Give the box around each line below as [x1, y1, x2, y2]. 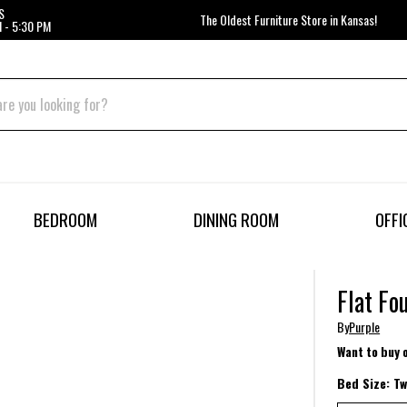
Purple [349, 317, 381, 337]
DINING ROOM [193, 206, 279, 233]
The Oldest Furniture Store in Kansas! [200, 10, 377, 29]
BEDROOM [34, 206, 98, 233]
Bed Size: [337, 372, 394, 392]
